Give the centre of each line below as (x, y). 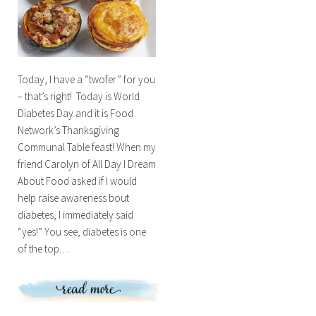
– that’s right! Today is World (78, 96)
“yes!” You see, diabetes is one (81, 231)
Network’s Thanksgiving (68, 130)
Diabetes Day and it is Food (75, 113)
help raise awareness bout (73, 197)
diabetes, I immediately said (75, 214)
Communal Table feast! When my (86, 147)
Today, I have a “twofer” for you (86, 79)
